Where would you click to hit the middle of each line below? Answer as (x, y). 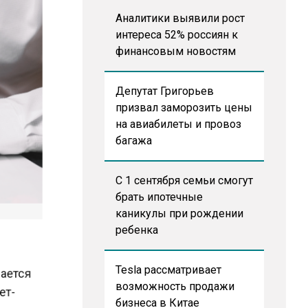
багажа (133, 141)
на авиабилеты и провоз (178, 124)
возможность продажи (175, 286)
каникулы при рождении (179, 213)
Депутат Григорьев (164, 91)
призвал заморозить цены (184, 108)
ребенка (136, 230)
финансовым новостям (175, 51)
